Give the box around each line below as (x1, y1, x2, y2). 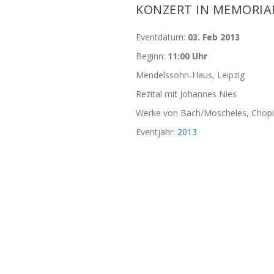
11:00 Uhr (168, 50, 207, 62)
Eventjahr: (136, 126, 177, 138)
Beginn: (136, 50, 168, 62)
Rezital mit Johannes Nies (136, 88, 237, 100)
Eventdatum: (136, 31, 188, 43)
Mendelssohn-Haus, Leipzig (136, 69, 245, 81)
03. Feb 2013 (188, 31, 240, 43)
